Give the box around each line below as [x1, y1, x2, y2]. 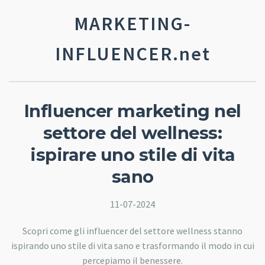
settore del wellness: [43, 122, 222, 143]
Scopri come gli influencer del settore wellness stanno [22, 224, 243, 237]
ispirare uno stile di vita [30, 144, 235, 165]
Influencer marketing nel [24, 101, 241, 121]
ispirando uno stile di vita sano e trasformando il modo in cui [11, 239, 254, 251]
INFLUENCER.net [54, 42, 211, 66]
